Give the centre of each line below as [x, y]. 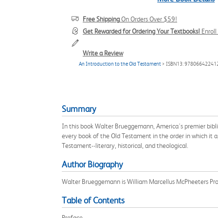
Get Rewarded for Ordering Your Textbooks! [141, 31]
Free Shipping [101, 19]
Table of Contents [93, 200]
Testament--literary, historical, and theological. [125, 145]
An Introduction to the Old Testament [120, 64]
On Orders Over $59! [148, 19]
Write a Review [103, 53]
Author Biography [92, 164]
